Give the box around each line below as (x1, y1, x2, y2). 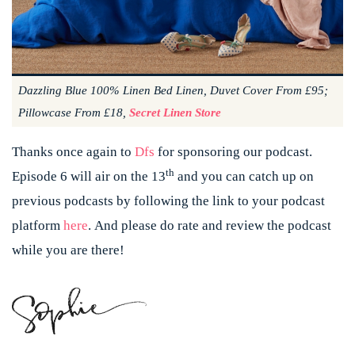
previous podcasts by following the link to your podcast (12, 193, 325, 208)
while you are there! (12, 242, 124, 258)
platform (12, 217, 63, 233)
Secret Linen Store (129, 105, 221, 119)
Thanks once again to (12, 143, 135, 159)
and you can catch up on (174, 168, 314, 184)
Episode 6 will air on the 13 (12, 168, 166, 184)
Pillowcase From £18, (18, 105, 129, 119)
